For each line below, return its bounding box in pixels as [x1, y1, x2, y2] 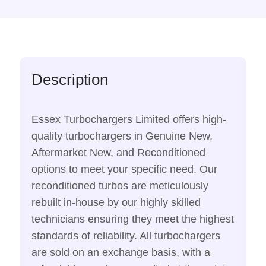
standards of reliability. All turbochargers [31, 230, 220, 242]
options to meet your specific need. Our [31, 163, 217, 176]
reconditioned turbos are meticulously [31, 180, 208, 192]
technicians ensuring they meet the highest [31, 213, 234, 226]
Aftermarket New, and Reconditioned [31, 147, 205, 159]
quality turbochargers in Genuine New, [31, 130, 213, 142]
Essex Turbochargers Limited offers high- [31, 113, 226, 126]
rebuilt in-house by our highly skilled [31, 197, 201, 209]
